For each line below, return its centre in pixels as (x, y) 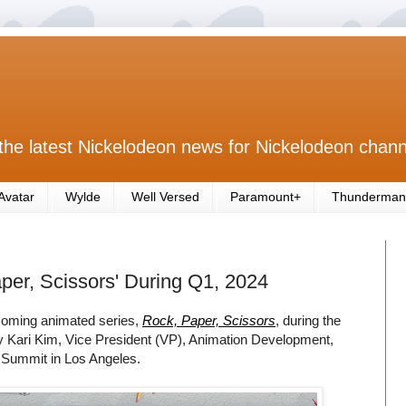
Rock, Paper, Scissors (209, 320)
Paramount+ (266, 197)
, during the (308, 320)
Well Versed (165, 197)
